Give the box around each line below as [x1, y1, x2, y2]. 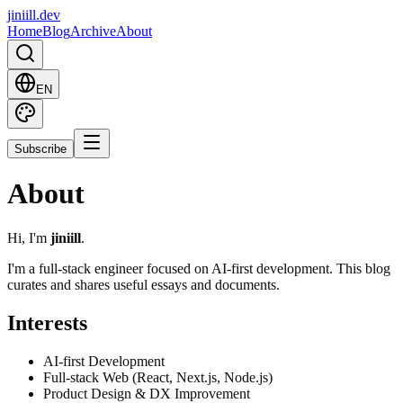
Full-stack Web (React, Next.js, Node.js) [43, 369, 273, 385]
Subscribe [14, 142, 67, 156]
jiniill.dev [7, 7, 60, 22]
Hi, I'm [7, 229, 50, 246]
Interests [7, 310, 87, 335]
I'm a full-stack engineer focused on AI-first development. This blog [7, 260, 390, 276]
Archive [70, 23, 116, 39]
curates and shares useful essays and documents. [7, 276, 280, 292]
